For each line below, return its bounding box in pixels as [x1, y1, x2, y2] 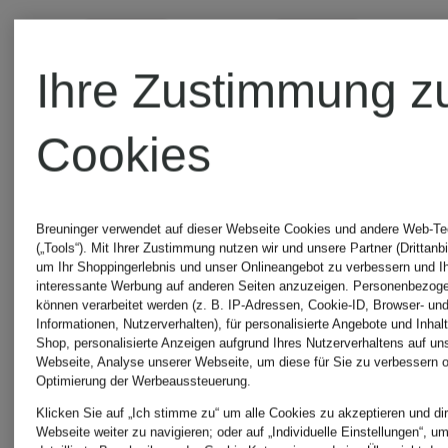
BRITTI [270, 306, 394, 349]
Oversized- [80, 248, 269, 291]
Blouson [270, 248, 413, 291]
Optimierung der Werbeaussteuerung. [36, 373, 252, 389]
